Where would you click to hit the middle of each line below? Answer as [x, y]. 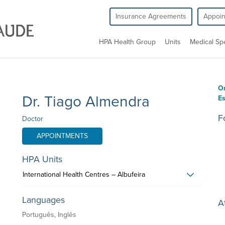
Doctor [33, 119]
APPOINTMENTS [62, 136]
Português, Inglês [49, 215]
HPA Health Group [127, 42]
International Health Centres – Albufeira [84, 175]
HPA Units [42, 159]
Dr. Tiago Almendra [86, 102]
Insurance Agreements [151, 16]
